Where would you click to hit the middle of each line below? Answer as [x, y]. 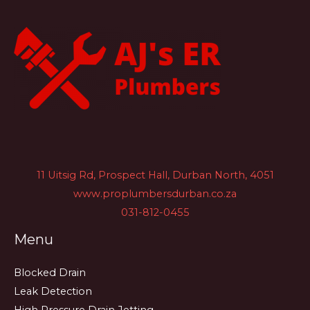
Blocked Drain [50, 273]
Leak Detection [53, 292]
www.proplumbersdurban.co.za [155, 194]
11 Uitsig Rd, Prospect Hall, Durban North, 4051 [155, 175]
